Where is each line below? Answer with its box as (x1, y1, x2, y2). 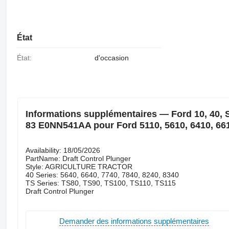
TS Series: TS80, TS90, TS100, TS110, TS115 (25, 178, 176, 187)
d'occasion (94, 54, 129, 62)
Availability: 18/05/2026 (25, 146, 100, 154)
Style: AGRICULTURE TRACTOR (25, 162, 132, 171)
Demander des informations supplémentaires (59, 217, 209, 226)
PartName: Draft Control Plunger (25, 154, 131, 163)
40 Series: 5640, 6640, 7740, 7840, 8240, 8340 (25, 170, 179, 179)
